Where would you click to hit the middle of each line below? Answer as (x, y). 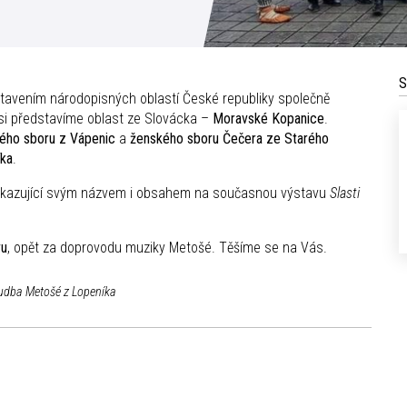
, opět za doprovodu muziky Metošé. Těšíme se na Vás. (167, 248)
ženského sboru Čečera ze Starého (229, 139)
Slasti (343, 194)
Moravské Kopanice (268, 119)
